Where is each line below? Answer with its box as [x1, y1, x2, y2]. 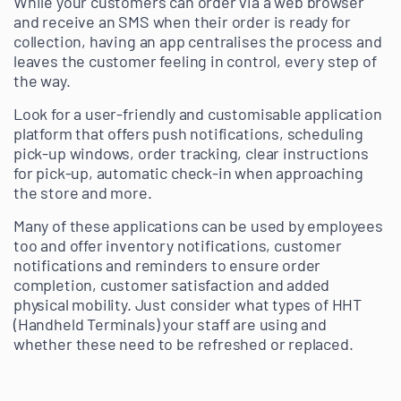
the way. [13, 71, 71, 91]
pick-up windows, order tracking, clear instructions [13, 143, 369, 164]
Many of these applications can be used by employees [13, 216, 383, 236]
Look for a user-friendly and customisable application [13, 104, 382, 124]
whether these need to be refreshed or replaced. [13, 334, 354, 354]
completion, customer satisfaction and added [13, 275, 330, 295]
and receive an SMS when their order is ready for [13, 12, 351, 32]
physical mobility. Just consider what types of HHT [13, 294, 363, 315]
